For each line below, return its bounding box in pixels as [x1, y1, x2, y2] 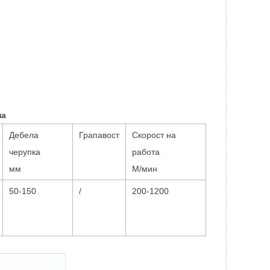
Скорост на [132, 130, 176, 140]
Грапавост [79, 130, 119, 140]
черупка [9, 146, 40, 157]
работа [132, 146, 160, 157]
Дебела [9, 130, 39, 140]
